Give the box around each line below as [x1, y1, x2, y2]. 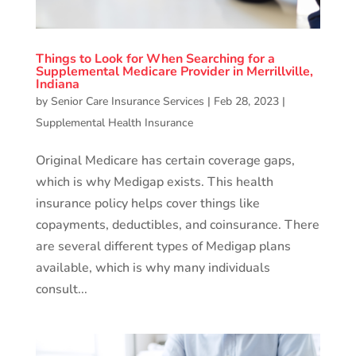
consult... [35, 280, 87, 298]
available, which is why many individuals [35, 258, 270, 277]
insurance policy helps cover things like [35, 194, 260, 212]
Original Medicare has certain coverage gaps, [35, 151, 295, 169]
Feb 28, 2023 [213, 93, 279, 109]
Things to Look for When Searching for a [35, 49, 275, 68]
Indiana [35, 75, 79, 93]
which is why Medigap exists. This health [35, 172, 273, 191]
